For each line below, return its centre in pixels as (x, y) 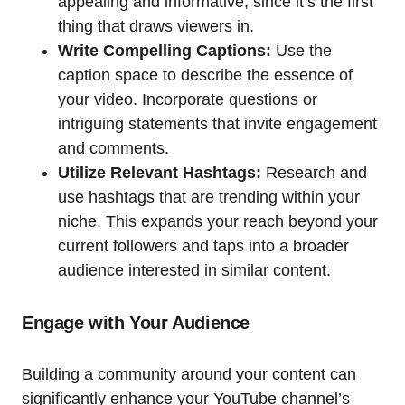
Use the (301, 51)
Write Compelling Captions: (165, 51)
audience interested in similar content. (194, 271)
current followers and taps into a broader (203, 246)
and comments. (113, 149)
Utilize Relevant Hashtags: (160, 173)
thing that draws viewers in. (156, 27)
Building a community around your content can (189, 375)
